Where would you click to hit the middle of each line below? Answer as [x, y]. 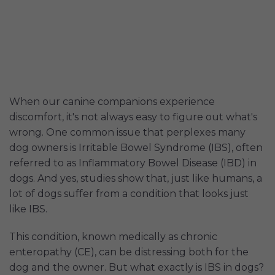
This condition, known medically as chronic [113, 237]
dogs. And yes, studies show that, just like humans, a [136, 179]
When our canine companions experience [112, 102]
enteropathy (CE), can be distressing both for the [129, 252]
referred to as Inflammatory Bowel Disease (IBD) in [133, 163]
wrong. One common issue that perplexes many [127, 133]
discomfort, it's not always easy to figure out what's [133, 117]
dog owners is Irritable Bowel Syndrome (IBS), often [136, 148]
